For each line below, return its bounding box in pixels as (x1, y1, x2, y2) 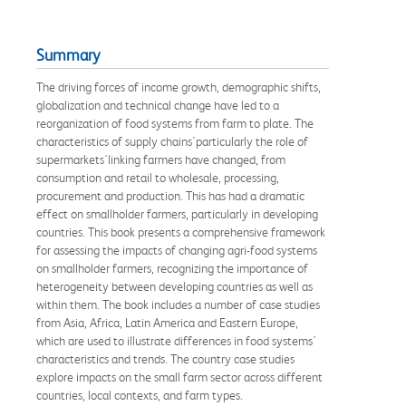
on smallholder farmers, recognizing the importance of (36, 260, 308, 275)
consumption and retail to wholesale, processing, (36, 169, 279, 185)
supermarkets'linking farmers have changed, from (36, 151, 285, 167)
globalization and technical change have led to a (36, 97, 279, 112)
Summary (36, 45, 100, 64)
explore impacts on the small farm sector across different (36, 369, 323, 384)
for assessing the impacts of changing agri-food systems (36, 242, 317, 257)
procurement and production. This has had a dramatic (36, 188, 304, 203)
